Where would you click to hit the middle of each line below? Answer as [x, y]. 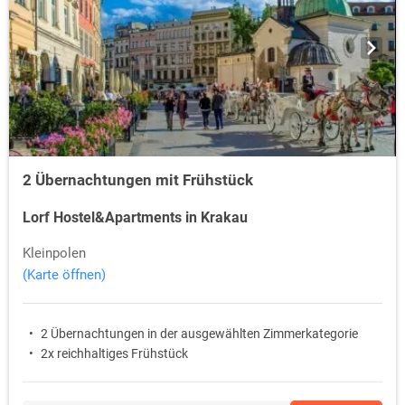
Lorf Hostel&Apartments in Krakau [135, 218]
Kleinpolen [54, 254]
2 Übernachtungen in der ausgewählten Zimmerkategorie [199, 334]
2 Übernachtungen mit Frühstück [138, 180]
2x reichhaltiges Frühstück [114, 354]
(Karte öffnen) [64, 275]
